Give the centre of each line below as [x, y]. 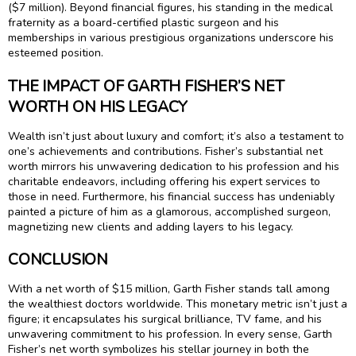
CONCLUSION [58, 260]
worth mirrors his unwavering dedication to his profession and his [174, 166]
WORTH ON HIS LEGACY [98, 106]
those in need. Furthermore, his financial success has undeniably [171, 196]
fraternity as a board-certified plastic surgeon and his [143, 23]
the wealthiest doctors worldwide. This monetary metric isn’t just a [178, 304]
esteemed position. [56, 53]
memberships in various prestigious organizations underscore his [171, 38]
